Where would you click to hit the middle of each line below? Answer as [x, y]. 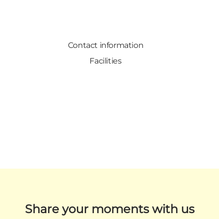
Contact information [106, 45]
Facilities [106, 61]
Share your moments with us [109, 209]
